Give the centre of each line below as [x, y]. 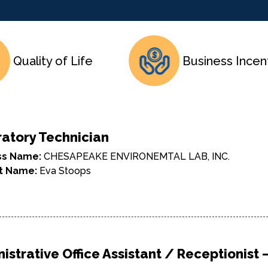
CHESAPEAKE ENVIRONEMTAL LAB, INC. [137, 156]
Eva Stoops [65, 171]
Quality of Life [53, 61]
